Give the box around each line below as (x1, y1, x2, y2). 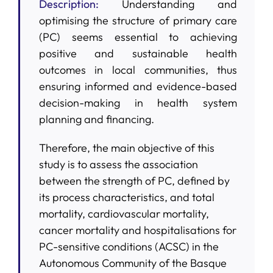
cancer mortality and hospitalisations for (38, 222, 236, 237)
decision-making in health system (38, 95, 238, 110)
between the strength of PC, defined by (38, 173, 230, 188)
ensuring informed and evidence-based (38, 79, 238, 93)
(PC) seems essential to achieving (38, 29, 238, 44)
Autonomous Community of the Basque (38, 255, 227, 270)
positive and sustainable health (38, 46, 238, 60)
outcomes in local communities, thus (38, 62, 238, 77)
